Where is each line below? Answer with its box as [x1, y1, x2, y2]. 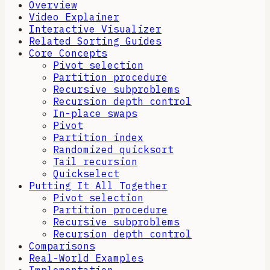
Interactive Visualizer [29, 23, 162, 36]
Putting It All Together [29, 180, 168, 192]
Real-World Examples [29, 252, 143, 265]
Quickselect [53, 168, 119, 180]
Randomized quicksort [53, 143, 174, 156]
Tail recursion [53, 155, 137, 168]
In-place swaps [53, 107, 137, 120]
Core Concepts [29, 47, 107, 60]
